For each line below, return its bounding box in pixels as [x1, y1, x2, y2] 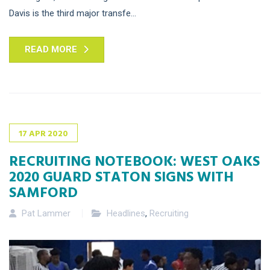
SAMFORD [9, 181, 78, 203]
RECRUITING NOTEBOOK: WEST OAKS [9, 149, 260, 172]
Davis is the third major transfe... [9, 8, 136, 19]
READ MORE [25, 44, 77, 55]
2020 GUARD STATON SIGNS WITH [9, 165, 234, 187]
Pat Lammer [22, 208, 71, 219]
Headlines [107, 208, 145, 219]
